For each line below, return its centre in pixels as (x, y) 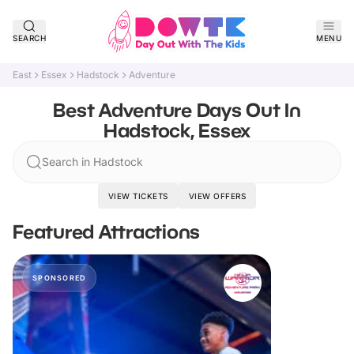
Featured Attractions (106, 231)
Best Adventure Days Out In (177, 109)
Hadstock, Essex (177, 130)
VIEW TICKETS (138, 196)
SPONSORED (60, 278)
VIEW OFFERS (217, 196)
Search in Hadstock (92, 162)
